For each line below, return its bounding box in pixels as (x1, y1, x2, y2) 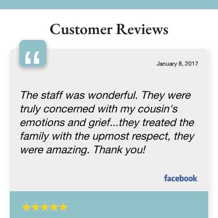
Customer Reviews (50, 18, 168, 39)
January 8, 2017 (157, 59, 199, 69)
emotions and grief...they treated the (19, 114, 194, 132)
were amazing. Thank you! (19, 142, 145, 159)
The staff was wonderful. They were (19, 87, 190, 105)
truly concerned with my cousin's (19, 101, 177, 118)
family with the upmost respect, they (19, 128, 194, 145)
